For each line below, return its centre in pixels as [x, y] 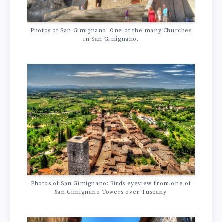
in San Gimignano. [111, 39]
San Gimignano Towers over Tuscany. [111, 192]
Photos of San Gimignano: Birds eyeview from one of [111, 184]
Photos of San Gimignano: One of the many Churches [111, 31]
